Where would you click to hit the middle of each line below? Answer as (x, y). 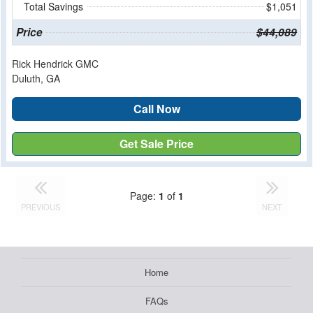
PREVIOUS (41, 206)
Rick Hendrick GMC (55, 63)
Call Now (156, 108)
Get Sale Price (156, 143)
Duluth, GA (36, 78)
